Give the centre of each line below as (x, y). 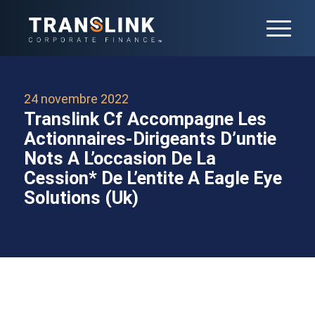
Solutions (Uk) (81, 197)
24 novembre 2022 (76, 99)
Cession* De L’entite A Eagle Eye (153, 178)
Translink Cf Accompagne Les (145, 118)
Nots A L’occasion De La (120, 158)
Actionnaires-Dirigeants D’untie (150, 138)
